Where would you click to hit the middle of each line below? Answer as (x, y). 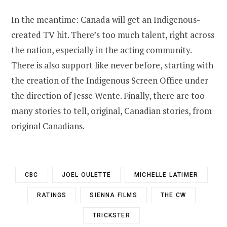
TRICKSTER (111, 215)
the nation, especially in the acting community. (101, 50)
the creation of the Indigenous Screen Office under (110, 80)
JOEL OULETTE (86, 175)
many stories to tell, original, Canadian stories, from (111, 110)
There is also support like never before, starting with (112, 65)
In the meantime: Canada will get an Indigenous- (106, 19)
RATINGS (52, 195)
